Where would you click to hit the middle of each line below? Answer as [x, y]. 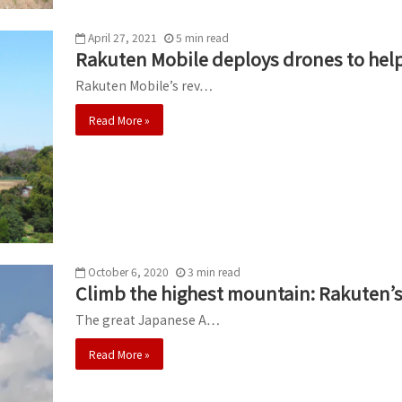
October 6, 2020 [128, 271]
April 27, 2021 [122, 37]
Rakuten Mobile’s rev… [144, 85]
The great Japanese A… [148, 319]
